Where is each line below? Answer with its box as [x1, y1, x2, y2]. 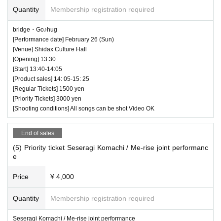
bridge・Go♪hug [13, 26, 57, 33]
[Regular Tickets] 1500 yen [13, 85, 84, 92]
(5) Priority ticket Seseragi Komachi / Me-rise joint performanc [13, 143, 208, 151]
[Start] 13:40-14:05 [13, 65, 62, 73]
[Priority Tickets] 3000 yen [13, 95, 81, 102]
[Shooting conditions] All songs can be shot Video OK [13, 105, 154, 112]
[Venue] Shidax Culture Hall [13, 45, 87, 53]
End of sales [21, 129, 54, 137]
